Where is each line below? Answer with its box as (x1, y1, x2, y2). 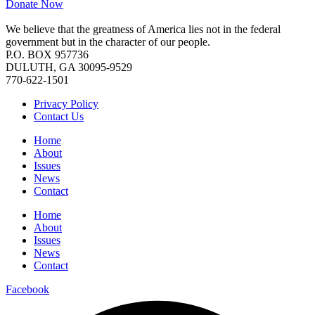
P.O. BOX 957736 (6, 49, 89, 61)
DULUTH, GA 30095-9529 (6, 61, 132, 74)
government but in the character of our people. (6, 36, 210, 49)
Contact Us (34, 110, 84, 123)
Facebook (6, 283, 49, 296)
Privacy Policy (34, 98, 98, 110)
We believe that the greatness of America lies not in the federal (6, 23, 281, 36)
